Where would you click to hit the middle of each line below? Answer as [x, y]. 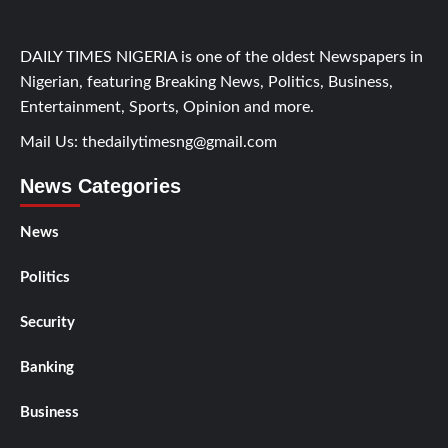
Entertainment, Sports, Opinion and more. [167, 107]
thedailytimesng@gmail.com [179, 142]
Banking [47, 368]
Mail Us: [51, 142]
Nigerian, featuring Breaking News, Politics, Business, [206, 82]
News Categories [100, 186]
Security [47, 323]
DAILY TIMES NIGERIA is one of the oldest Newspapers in [221, 57]
